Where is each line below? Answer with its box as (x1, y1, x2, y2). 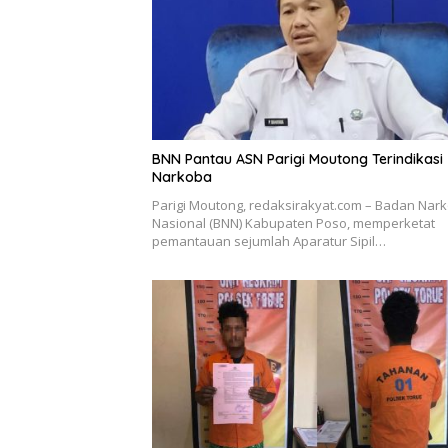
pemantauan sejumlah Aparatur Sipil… (152, 232, 386, 250)
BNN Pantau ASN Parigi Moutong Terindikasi (152, 150, 443, 168)
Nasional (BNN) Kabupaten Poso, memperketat (152, 214, 435, 232)
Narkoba (152, 168, 212, 186)
